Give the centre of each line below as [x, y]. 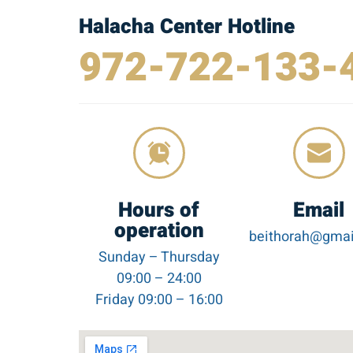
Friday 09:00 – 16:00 [159, 300]
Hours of [159, 211]
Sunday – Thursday [159, 258]
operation [159, 231]
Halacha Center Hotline [187, 27]
